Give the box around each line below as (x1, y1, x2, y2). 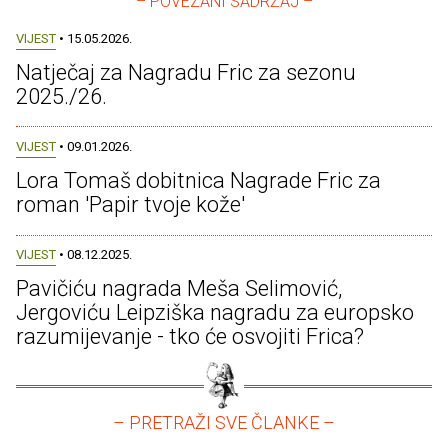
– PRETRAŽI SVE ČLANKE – (113, 412, 335, 434)
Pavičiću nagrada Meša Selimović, (16, 276, 342, 302)
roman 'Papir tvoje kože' (16, 192, 245, 218)
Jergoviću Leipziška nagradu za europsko (16, 300, 414, 326)
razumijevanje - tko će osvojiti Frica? (16, 324, 364, 350)
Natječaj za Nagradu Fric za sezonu (16, 59, 356, 85)
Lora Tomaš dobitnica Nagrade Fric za (16, 168, 381, 194)
